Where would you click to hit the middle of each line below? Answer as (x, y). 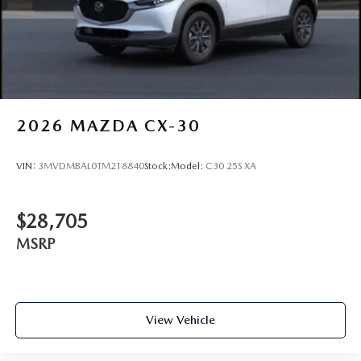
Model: (188, 166)
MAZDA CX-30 (135, 126)
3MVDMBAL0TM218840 (91, 166)
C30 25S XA (231, 166)
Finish (47, 15)
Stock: (158, 166)
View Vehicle (180, 320)
